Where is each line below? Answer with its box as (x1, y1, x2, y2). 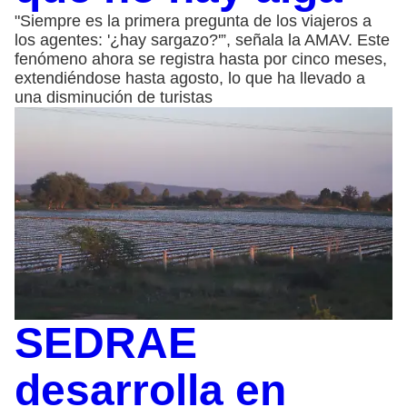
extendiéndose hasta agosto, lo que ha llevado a (15, 68, 365, 87)
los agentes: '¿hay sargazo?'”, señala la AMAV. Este (15, 30, 390, 49)
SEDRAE (15, 318, 197, 367)
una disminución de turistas (15, 87, 213, 106)
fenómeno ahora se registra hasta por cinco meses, (15, 49, 387, 68)
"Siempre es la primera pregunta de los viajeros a (15, 11, 372, 30)
